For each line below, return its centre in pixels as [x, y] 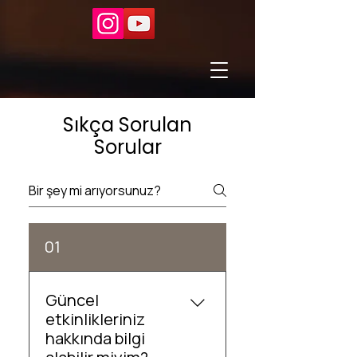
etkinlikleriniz [95, 319]
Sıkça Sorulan [127, 125]
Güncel [72, 300]
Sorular [127, 147]
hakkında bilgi [95, 338]
